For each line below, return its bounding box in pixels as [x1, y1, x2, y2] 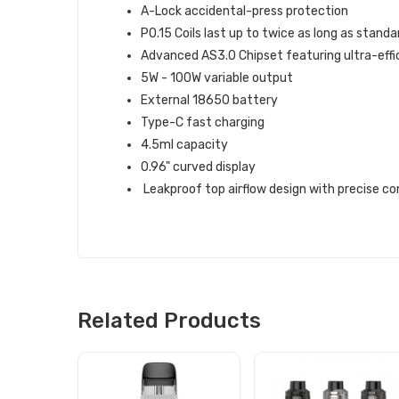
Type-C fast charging [141, 115, 267, 130]
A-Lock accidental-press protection [141, 4, 348, 19]
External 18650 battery [141, 93, 278, 108]
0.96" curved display [141, 159, 256, 175]
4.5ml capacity [141, 137, 228, 152]
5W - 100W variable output [141, 70, 293, 85]
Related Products [77, 308, 261, 333]
